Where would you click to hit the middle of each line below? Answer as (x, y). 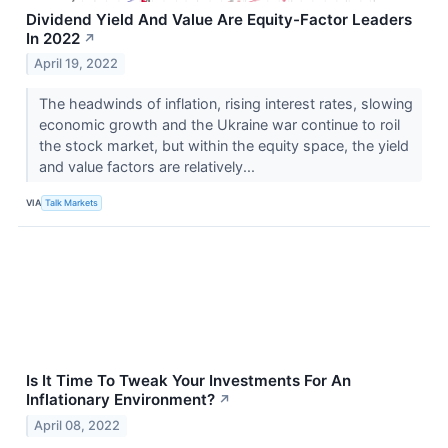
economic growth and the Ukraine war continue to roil (219, 125)
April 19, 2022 (76, 64)
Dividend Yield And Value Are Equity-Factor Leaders (219, 19)
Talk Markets (72, 202)
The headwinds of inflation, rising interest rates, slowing (225, 104)
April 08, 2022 (77, 426)
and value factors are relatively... (148, 167)
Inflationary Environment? (120, 400)
